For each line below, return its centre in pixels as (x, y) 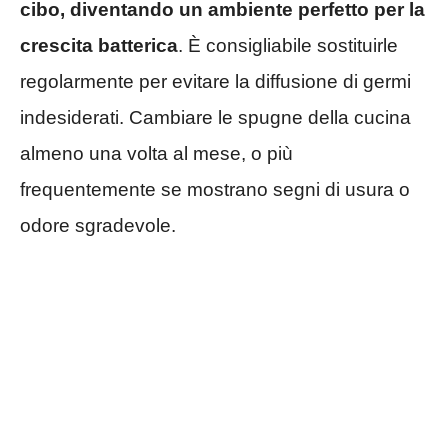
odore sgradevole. (98, 225)
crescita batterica (99, 45)
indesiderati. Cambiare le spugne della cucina (215, 117)
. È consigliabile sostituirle (288, 45)
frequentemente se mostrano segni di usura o (215, 189)
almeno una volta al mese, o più (156, 153)
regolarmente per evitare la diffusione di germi (215, 81)
